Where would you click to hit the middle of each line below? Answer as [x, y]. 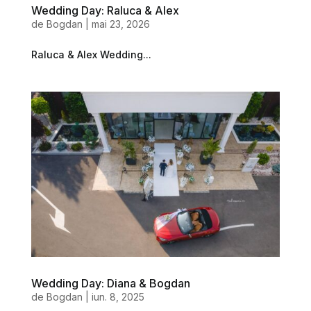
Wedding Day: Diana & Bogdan [110, 284]
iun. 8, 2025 [118, 297]
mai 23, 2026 [120, 24]
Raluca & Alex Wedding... [91, 54]
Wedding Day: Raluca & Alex [105, 10]
